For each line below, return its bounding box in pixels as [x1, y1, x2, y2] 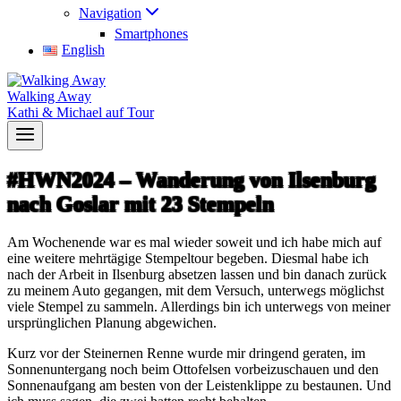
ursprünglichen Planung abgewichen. [7, 314, 217, 330]
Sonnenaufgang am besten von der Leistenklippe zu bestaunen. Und [7, 377, 391, 393]
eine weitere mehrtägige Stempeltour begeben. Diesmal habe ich [7, 250, 369, 266]
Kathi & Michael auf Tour [7, 105, 154, 120]
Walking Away [7, 89, 91, 104]
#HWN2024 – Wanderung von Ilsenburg [7, 167, 376, 192]
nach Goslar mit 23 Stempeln [7, 192, 274, 216]
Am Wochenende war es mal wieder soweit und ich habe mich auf [7, 234, 381, 250]
